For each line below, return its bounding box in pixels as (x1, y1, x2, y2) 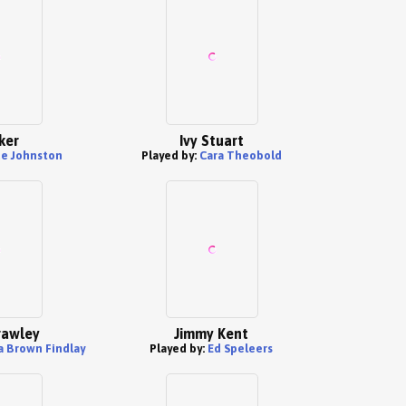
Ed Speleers (208, 342, 273, 355)
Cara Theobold (198, 149, 282, 162)
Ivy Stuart (179, 132, 244, 149)
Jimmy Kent (174, 325, 248, 342)
